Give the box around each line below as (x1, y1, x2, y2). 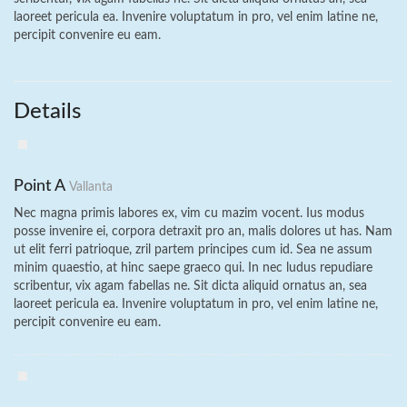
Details (14, 101, 81, 123)
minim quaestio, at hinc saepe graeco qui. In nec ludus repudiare (14, 262, 372, 274)
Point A (14, 178, 69, 194)
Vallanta (69, 181, 113, 194)
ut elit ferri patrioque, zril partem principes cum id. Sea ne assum (14, 243, 372, 256)
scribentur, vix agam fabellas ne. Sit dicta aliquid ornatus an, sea (14, 280, 367, 293)
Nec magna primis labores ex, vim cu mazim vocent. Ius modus (14, 207, 364, 220)
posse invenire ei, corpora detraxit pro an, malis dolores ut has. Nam (14, 225, 392, 238)
